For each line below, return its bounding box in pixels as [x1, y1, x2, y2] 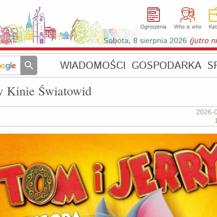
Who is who [173, 23, 201, 31]
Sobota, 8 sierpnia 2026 [104, 35, 189, 46]
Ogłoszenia [140, 23, 167, 31]
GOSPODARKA [131, 59, 201, 73]
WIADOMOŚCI [60, 59, 125, 73]
